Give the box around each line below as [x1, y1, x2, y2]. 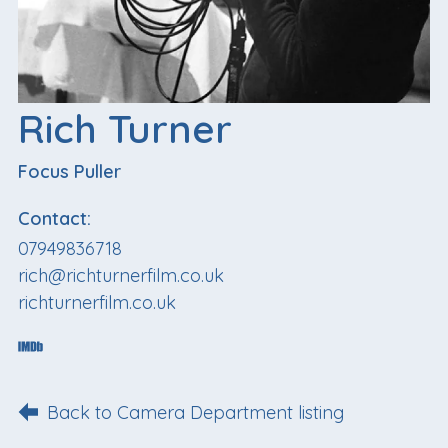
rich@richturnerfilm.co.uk [18, 263, 224, 287]
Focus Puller [18, 160, 121, 184]
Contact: [18, 207, 91, 231]
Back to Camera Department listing [47, 400, 344, 424]
